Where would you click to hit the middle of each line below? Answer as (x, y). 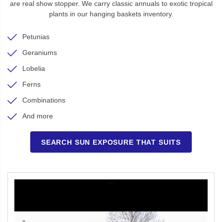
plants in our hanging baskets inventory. (111, 14)
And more (38, 116)
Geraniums (40, 53)
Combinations (44, 100)
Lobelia (34, 68)
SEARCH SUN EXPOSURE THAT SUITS (111, 142)
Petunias (36, 37)
